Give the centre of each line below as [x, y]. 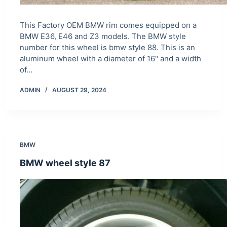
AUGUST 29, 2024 [79, 90]
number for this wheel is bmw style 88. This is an [107, 48]
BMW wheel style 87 [65, 163]
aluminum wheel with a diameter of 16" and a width [110, 59]
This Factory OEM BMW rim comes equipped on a [108, 25]
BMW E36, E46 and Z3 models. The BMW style [103, 36]
